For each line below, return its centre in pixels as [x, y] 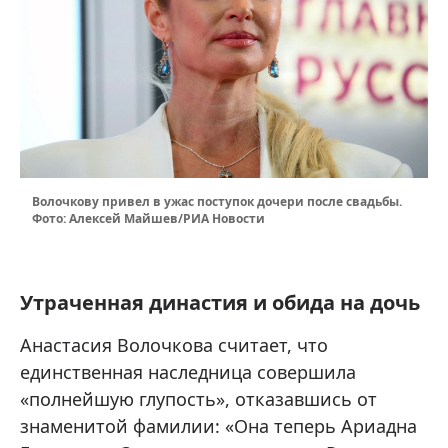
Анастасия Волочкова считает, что [174, 345]
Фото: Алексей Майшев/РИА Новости [148, 219]
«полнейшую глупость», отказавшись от [198, 399]
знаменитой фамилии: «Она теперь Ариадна [218, 426]
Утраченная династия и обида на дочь [220, 303]
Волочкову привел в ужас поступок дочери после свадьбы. [217, 202]
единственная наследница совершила [188, 372]
